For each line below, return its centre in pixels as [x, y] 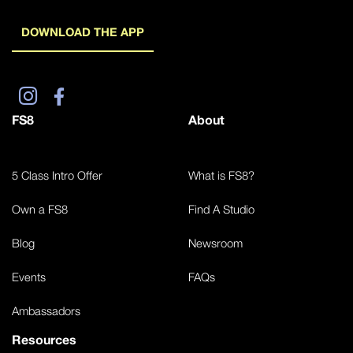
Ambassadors [46, 310]
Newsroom [216, 243]
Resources [44, 339]
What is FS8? [221, 175]
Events [29, 277]
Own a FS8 [40, 209]
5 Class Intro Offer [57, 175]
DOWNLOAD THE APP [83, 32]
